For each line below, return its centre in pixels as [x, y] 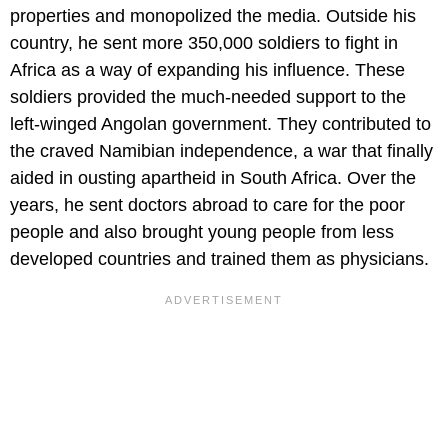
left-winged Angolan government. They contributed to [220, 124]
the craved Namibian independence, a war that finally [221, 151]
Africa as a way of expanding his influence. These [207, 70]
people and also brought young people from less [202, 232]
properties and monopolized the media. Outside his [213, 16]
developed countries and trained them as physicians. [219, 259]
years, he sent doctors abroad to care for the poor [207, 205]
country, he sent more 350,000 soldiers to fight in [204, 43]
